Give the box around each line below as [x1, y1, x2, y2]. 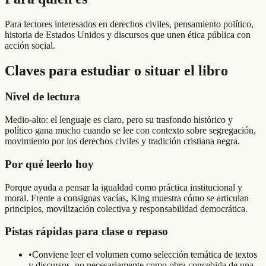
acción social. [5, 40, 55, 50]
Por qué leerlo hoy [5, 157, 94, 170]
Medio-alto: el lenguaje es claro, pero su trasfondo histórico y [5, 115, 233, 125]
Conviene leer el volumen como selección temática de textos [32, 249, 257, 259]
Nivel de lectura [5, 90, 80, 103]
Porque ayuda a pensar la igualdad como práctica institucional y [5, 182, 242, 192]
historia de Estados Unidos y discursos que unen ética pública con [5, 29, 251, 40]
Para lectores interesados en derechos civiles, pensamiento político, [5, 18, 254, 29]
